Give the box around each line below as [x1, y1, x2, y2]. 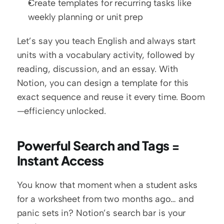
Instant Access [16, 152, 104, 168]
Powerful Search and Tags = [16, 137, 180, 153]
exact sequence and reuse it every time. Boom [16, 91, 205, 102]
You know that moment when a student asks [16, 179, 197, 190]
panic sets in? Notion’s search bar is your [16, 207, 186, 218]
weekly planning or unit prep [27, 11, 143, 22]
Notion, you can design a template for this [16, 77, 189, 88]
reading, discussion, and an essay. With [16, 63, 178, 74]
